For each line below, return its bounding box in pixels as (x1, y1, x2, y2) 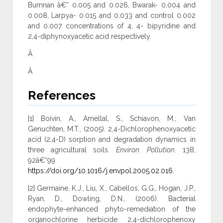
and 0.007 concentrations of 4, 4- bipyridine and (27, 22, 196, 30)
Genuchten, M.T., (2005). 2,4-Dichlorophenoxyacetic (27, 125, 196, 133)
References (27, 88, 96, 103)
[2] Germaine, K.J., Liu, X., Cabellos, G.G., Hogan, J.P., (27, 184, 196, 193)
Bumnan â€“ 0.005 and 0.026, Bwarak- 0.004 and (27, 1, 196, 9)
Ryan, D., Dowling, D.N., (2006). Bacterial (27, 195, 196, 203)
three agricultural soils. (27, 146, 116, 154)
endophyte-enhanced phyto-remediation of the (27, 205, 196, 214)
